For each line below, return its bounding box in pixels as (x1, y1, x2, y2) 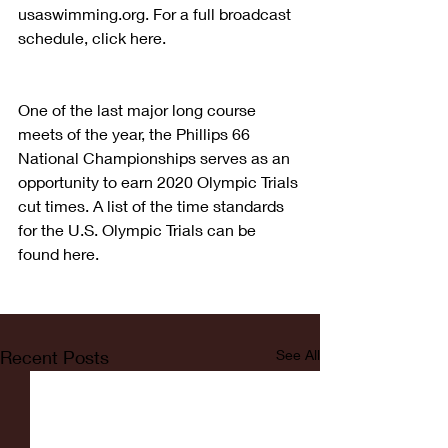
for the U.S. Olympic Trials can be (18, 220, 260, 240)
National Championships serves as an (18, 148, 294, 168)
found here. (18, 244, 99, 264)
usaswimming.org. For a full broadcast (18, 4, 295, 24)
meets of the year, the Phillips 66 (18, 124, 254, 144)
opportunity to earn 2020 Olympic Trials (18, 172, 302, 192)
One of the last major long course (18, 100, 260, 120)
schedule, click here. (18, 28, 174, 48)
